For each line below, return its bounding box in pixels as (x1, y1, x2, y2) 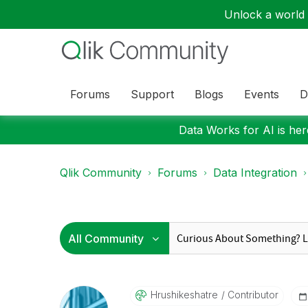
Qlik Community (60, 166, 142, 179)
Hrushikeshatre (150, 289, 218, 300)
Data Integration (213, 166, 297, 179)
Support (131, 87, 174, 101)
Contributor (224, 289, 278, 300)
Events (244, 87, 279, 101)
